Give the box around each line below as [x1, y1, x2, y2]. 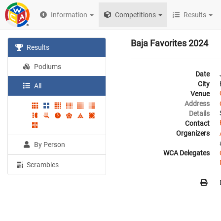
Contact [185, 119, 210, 127]
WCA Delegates [163, 149, 210, 157]
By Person [33, 141, 66, 149]
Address [184, 100, 210, 108]
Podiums [33, 63, 62, 71]
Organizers [176, 129, 210, 137]
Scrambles [25, 161, 59, 169]
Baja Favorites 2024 [131, 38, 208, 48]
